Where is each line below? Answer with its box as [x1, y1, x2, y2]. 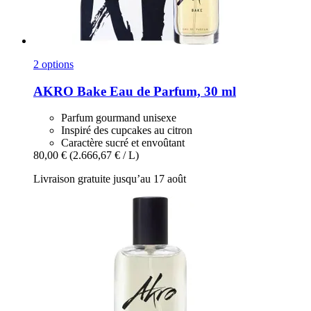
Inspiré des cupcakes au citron [61, 124, 192, 137]
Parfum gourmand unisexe [61, 112, 176, 124]
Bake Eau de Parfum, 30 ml [74, 83, 236, 99]
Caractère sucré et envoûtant [61, 137, 185, 149]
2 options [33, 58, 74, 70]
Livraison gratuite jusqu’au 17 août [33, 173, 186, 185]
